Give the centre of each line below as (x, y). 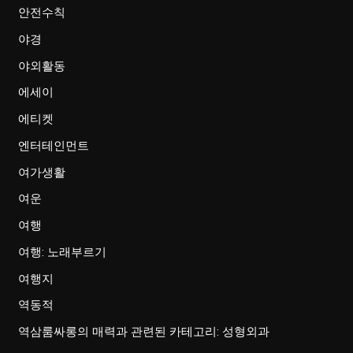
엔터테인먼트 (54, 145)
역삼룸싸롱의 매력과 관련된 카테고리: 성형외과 (144, 332)
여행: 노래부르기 (63, 252)
